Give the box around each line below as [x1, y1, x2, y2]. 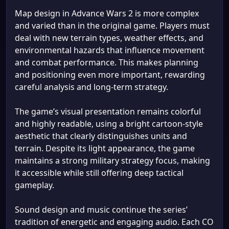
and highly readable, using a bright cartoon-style [15, 118, 203, 129]
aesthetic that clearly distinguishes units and [15, 130, 187, 142]
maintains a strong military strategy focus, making [15, 155, 210, 166]
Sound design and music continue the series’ [15, 204, 188, 215]
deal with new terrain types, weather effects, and [15, 32, 203, 43]
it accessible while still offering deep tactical [15, 167, 184, 178]
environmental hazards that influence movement [15, 44, 204, 56]
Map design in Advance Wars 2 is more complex [15, 8, 199, 19]
